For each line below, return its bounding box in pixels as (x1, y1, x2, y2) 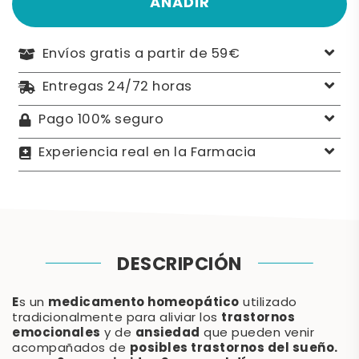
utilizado (239, 292, 297, 313)
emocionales (12, 322, 101, 344)
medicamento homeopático (48, 292, 240, 313)
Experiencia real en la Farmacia (38, 142, 256, 164)
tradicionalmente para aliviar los (12, 308, 221, 329)
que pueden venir (200, 323, 314, 344)
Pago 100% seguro (38, 109, 163, 131)
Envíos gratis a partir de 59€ (42, 43, 240, 66)
